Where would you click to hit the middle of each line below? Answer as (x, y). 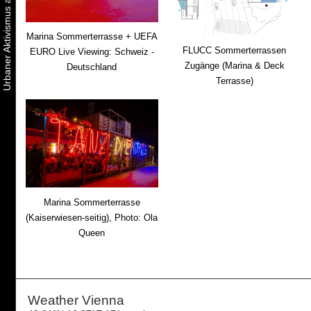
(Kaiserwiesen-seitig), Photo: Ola (92, 217)
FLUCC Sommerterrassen (235, 51)
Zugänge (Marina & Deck (234, 66)
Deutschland (92, 67)
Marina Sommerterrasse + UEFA (92, 37)
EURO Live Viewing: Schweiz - (92, 52)
